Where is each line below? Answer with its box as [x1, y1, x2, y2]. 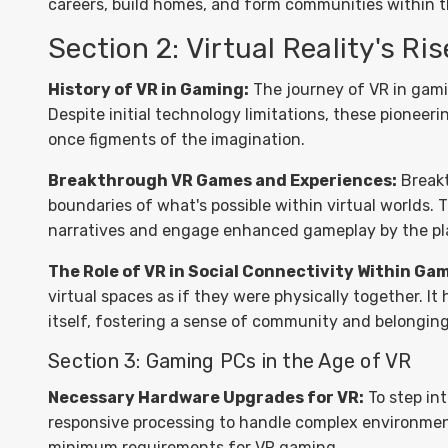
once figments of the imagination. [48, 130, 305, 149]
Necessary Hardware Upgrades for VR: [48, 388, 364, 407]
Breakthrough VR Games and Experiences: [48, 171, 397, 190]
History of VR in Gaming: [48, 80, 249, 99]
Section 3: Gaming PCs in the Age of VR [48, 349, 412, 373]
